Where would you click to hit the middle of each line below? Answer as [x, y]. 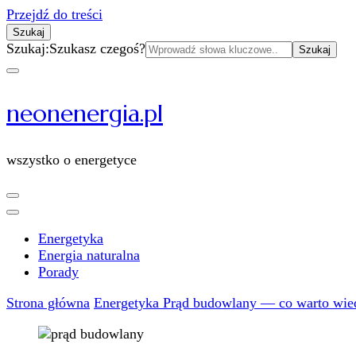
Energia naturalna [89, 255]
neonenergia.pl [85, 113]
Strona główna [48, 303]
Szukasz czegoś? [97, 48]
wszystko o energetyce [72, 160]
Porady [58, 272]
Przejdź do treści [54, 14]
